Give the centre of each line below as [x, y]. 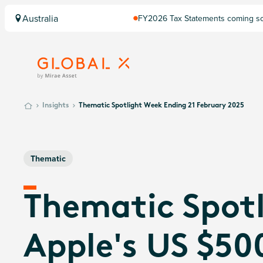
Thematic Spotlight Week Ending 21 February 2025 [161, 106]
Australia [40, 18]
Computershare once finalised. [193, 29]
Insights [56, 106]
